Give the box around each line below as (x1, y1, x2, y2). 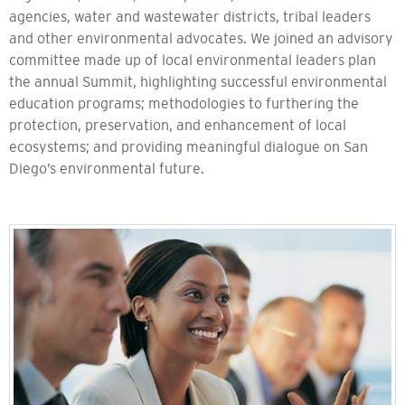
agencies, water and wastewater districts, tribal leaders (9, 7, 371, 24)
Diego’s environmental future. (9, 159, 204, 176)
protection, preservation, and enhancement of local (9, 116, 346, 133)
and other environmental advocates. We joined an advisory (9, 29, 393, 46)
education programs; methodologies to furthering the (9, 94, 359, 111)
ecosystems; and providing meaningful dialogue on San (9, 137, 368, 155)
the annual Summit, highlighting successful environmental (9, 72, 387, 89)
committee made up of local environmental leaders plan (9, 51, 376, 68)
